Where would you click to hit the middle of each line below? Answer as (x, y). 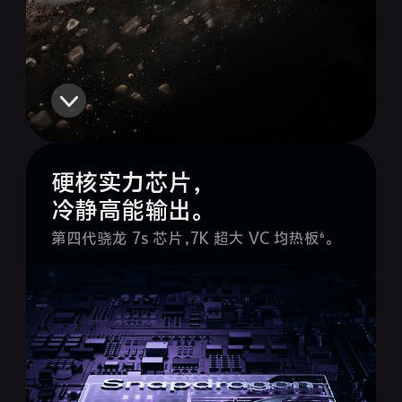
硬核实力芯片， (127, 183)
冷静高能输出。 (127, 210)
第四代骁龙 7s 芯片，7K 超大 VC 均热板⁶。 (192, 238)
